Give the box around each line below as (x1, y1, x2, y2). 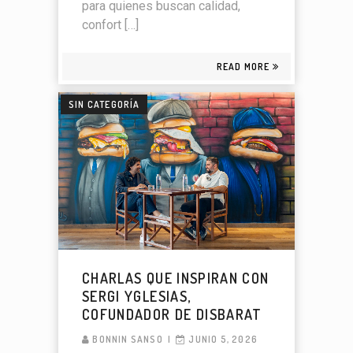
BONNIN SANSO (92, 333, 163, 345)
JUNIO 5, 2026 (188, 333, 258, 345)
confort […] (82, 17, 139, 32)
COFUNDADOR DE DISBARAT (82, 305, 262, 323)
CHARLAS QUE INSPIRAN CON (82, 269, 269, 287)
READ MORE (216, 60, 270, 72)
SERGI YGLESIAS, (82, 287, 191, 305)
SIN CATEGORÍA (69, 98, 140, 110)
